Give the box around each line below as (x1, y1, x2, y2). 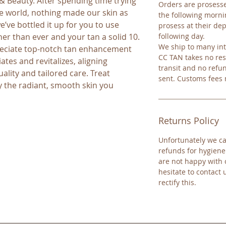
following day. (158, 31, 205, 41)
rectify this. (158, 178, 196, 188)
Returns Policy (158, 115, 219, 127)
